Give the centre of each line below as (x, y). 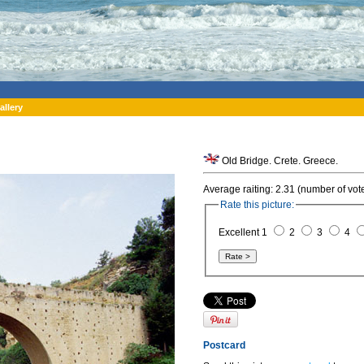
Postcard (224, 345)
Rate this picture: (257, 205)
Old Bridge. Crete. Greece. (279, 161)
